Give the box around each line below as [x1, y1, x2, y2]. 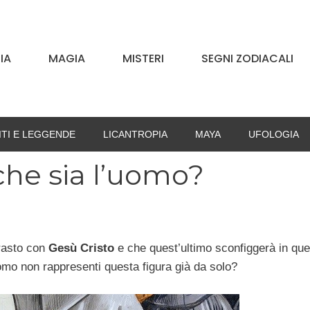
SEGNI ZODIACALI [201, 50, 293, 66]
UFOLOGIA [248, 129, 299, 140]
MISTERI [122, 50, 164, 66]
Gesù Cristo [48, 241, 114, 255]
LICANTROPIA [102, 129, 167, 140]
